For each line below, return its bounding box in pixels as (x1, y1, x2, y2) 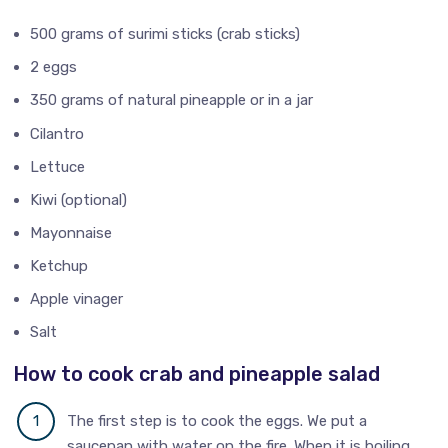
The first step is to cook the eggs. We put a (67, 412, 368, 431)
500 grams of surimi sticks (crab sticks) (30, 25, 301, 44)
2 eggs (30, 58, 78, 77)
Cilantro (30, 124, 85, 143)
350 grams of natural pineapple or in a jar (30, 91, 314, 110)
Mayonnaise (30, 223, 113, 242)
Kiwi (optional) (30, 190, 128, 209)
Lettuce (30, 157, 86, 176)
